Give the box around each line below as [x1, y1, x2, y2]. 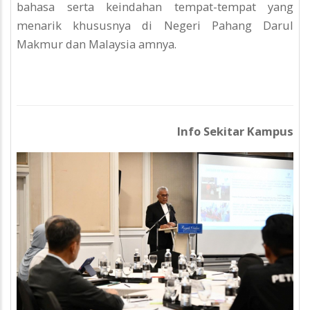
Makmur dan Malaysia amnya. [17, 36, 176, 53]
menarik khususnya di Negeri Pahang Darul [17, 17, 293, 34]
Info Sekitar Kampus [177, 122, 293, 139]
